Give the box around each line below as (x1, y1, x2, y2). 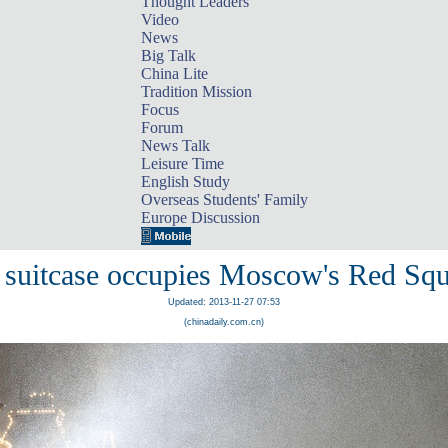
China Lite (140, 65, 208, 82)
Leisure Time (140, 155, 224, 172)
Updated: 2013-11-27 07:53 (168, 297, 280, 307)
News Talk (140, 137, 210, 154)
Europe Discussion (140, 209, 260, 226)
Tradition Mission (140, 83, 252, 100)
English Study (140, 173, 230, 190)
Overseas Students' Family (140, 191, 308, 208)
